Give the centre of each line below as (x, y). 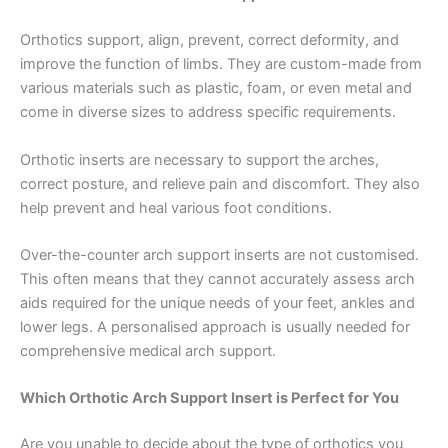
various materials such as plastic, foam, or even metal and (216, 88)
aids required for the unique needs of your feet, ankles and (217, 302)
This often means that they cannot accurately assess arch (217, 278)
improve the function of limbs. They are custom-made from (221, 64)
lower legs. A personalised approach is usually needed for (215, 326)
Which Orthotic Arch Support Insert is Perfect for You (209, 398)
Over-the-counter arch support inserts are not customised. (219, 254)
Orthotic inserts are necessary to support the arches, (199, 159)
